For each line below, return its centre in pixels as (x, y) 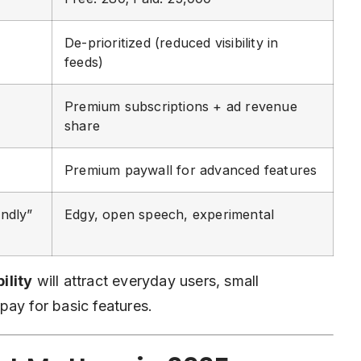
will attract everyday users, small (146, 281)
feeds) (84, 62)
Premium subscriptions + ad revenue (181, 106)
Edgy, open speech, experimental (170, 214)
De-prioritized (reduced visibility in (172, 43)
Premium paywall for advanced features (191, 170)
